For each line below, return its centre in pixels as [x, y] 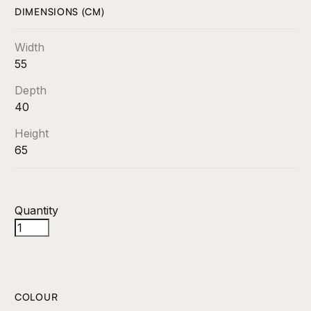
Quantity [36, 210]
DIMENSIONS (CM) [60, 11]
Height [32, 133]
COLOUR [36, 296]
